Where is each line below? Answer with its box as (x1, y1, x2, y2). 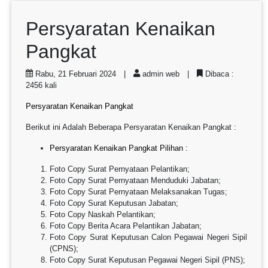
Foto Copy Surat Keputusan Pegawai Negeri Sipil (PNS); (50, 255, 245, 264)
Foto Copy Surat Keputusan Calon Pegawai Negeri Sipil (50, 233, 247, 242)
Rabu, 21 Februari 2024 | (33, 69, 133, 78)
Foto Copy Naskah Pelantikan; (50, 210, 156, 219)
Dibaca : (203, 69, 234, 78)
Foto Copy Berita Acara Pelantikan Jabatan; (50, 221, 202, 230)
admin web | (140, 69, 197, 78)
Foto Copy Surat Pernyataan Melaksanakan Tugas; (50, 187, 227, 196)
